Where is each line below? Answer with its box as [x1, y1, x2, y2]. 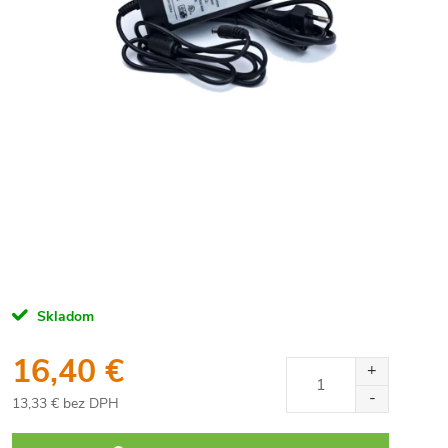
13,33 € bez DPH [12, 394, 119, 413]
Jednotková [11, 410, 81, 429]
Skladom [33, 307, 94, 326]
